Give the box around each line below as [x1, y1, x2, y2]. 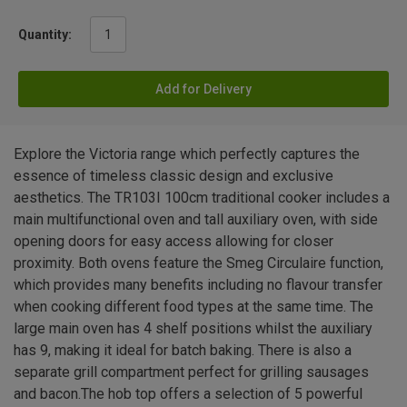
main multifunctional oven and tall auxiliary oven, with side [14, 211, 378, 229]
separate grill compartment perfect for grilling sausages [14, 363, 369, 382]
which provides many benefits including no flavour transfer [14, 276, 382, 294]
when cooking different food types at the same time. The [14, 298, 373, 316]
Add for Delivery [155, 82, 252, 97]
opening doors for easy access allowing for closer [14, 233, 333, 251]
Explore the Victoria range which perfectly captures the [14, 145, 360, 164]
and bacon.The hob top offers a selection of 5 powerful [14, 385, 362, 403]
